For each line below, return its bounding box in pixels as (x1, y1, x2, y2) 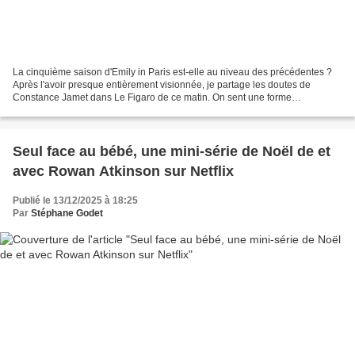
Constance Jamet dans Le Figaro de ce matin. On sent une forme (13, 92, 292, 104)
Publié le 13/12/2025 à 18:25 (13, 195, 138, 207)
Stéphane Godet (31, 208, 103, 219)
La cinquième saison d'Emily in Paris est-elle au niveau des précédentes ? (13, 67, 332, 78)
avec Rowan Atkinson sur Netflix (13, 163, 234, 180)
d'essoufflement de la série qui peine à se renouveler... (13, 105, 246, 116)
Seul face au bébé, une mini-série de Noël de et (13, 143, 330, 160)
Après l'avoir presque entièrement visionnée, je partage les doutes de (13, 79, 311, 91)
